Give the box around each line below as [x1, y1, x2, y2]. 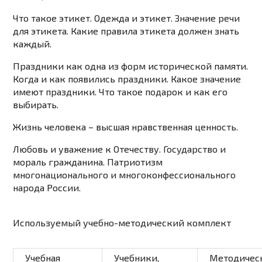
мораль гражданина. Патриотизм [13, 156, 163, 168]
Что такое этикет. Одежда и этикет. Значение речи [13, 12, 240, 24]
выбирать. [13, 99, 59, 111]
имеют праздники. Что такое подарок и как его [13, 86, 228, 98]
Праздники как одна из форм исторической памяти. [13, 60, 249, 72]
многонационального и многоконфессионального [13, 169, 236, 181]
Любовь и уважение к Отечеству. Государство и [13, 143, 226, 155]
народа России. [13, 182, 81, 194]
